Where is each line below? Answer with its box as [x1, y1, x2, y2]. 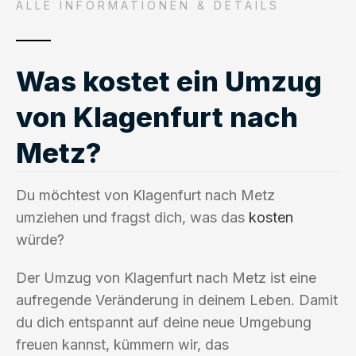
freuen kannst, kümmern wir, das [16, 335, 229, 353]
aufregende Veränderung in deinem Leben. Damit [16, 291, 338, 308]
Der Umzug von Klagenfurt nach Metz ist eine [16, 269, 316, 286]
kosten [249, 208, 293, 226]
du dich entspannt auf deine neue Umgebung [16, 313, 311, 331]
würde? [16, 230, 64, 248]
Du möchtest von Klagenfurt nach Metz [16, 186, 275, 203]
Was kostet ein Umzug [16, 64, 322, 98]
